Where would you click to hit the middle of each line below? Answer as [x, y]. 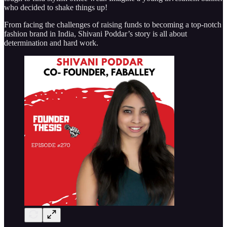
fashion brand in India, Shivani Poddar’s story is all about [96, 33]
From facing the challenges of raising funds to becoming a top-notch [113, 24]
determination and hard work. [51, 43]
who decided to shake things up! [56, 7]
